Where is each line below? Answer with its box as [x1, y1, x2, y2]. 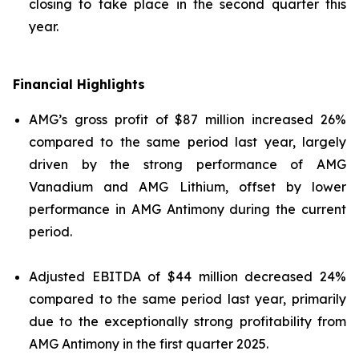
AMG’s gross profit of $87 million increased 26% [29, 111, 346, 127]
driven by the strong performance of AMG [29, 156, 346, 172]
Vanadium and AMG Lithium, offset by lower [29, 179, 346, 195]
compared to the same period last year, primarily [29, 291, 346, 307]
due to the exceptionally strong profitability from [29, 313, 346, 329]
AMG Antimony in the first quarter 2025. [29, 336, 268, 352]
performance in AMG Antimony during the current [29, 201, 346, 217]
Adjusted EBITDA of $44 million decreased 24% [29, 268, 346, 284]
